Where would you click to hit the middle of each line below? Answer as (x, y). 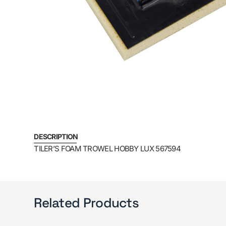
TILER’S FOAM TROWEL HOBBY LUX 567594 (107, 149)
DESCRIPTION (56, 137)
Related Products (87, 203)
